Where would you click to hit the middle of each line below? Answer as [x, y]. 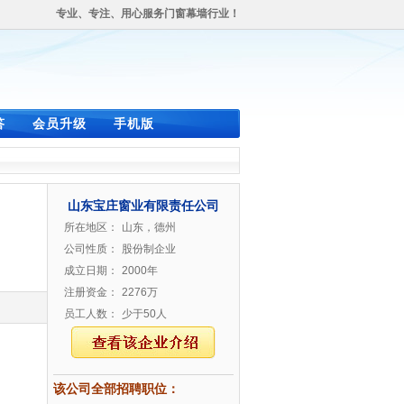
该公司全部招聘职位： [116, 389]
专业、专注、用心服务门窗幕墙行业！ [148, 14]
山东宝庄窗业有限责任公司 [143, 206]
